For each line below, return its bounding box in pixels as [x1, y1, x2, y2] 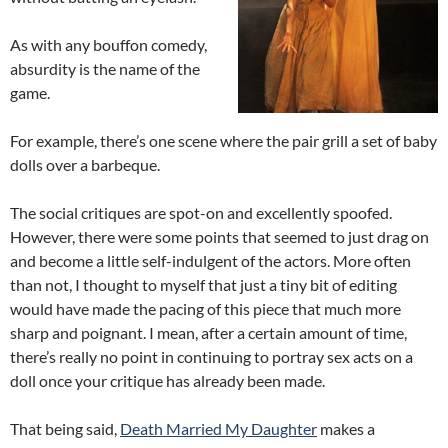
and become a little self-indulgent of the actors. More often [10, 251, 411, 271]
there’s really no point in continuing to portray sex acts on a [10, 347, 413, 367]
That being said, [10, 419, 120, 439]
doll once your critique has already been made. [10, 371, 325, 391]
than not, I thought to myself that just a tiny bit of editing [10, 275, 397, 295]
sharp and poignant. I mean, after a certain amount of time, [10, 323, 407, 343]
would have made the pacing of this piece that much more [10, 299, 401, 319]
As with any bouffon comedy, [10, 35, 207, 55]
